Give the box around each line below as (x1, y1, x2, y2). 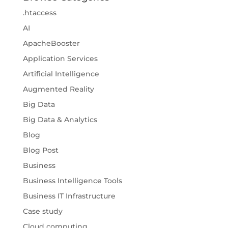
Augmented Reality (22, 84, 94, 94)
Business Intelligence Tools (22, 176, 122, 186)
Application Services (22, 54, 98, 64)
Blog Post (22, 146, 59, 155)
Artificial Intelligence (22, 69, 99, 79)
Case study (22, 207, 63, 216)
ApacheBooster (22, 39, 80, 48)
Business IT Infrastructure (22, 191, 116, 201)
